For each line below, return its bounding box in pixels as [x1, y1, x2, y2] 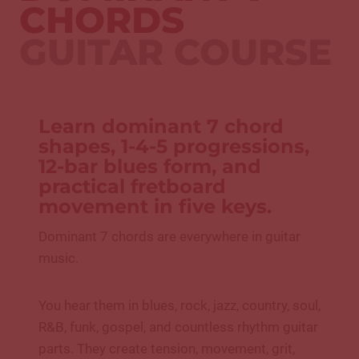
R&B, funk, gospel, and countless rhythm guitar [38, 319, 318, 336]
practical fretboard [38, 175, 226, 199]
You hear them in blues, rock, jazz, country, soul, [38, 297, 321, 314]
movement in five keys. [38, 195, 272, 219]
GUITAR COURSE [19, 30, 332, 75]
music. [38, 250, 79, 267]
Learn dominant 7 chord [38, 115, 284, 139]
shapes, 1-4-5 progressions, [38, 135, 309, 159]
